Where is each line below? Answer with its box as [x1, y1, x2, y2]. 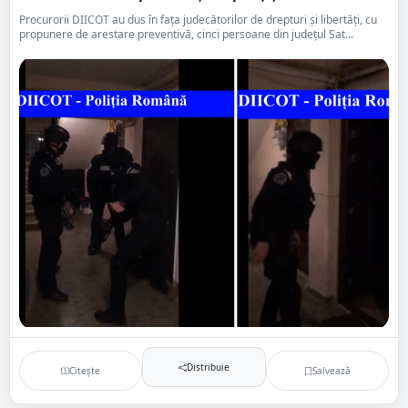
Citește [69, 363, 101, 377]
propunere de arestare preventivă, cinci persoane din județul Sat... [19, 26, 353, 42]
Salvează [311, 363, 351, 377]
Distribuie [186, 360, 229, 373]
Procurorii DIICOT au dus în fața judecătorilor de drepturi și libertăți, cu [19, 12, 377, 27]
